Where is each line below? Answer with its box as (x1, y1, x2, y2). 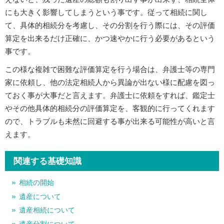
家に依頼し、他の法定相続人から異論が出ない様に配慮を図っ (5, 78, 215, 87)
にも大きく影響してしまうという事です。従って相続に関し (5, 8, 207, 17)
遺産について (19, 192, 61, 200)
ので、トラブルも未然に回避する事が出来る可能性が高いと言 (5, 117, 215, 126)
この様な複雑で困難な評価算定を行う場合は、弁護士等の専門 (5, 65, 215, 74)
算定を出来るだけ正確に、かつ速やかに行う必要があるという (5, 34, 215, 43)
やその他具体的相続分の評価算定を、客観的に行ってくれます (5, 104, 215, 113)
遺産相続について (19, 206, 75, 214)
